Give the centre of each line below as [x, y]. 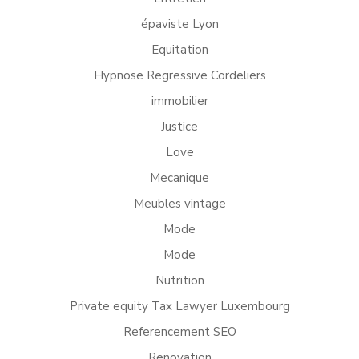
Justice [179, 127]
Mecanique [179, 178]
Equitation [179, 50]
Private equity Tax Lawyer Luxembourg [179, 306]
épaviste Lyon [179, 24]
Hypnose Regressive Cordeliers [179, 75]
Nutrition [179, 280]
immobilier [179, 101]
